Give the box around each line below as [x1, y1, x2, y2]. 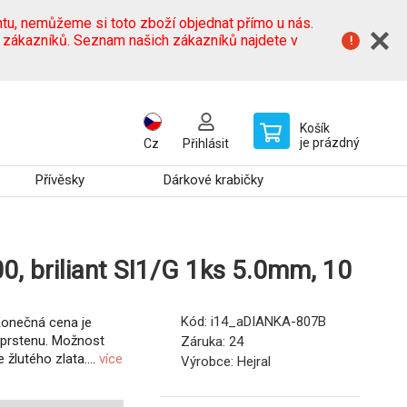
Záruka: [181, 333, 229, 351]
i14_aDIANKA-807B [211, 313, 326, 331]
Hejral [237, 353, 271, 371]
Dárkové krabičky [164, 172, 264, 188]
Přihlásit [183, 136, 229, 151]
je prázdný [300, 135, 360, 150]
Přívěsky [35, 172, 85, 188]
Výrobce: [181, 353, 237, 371]
